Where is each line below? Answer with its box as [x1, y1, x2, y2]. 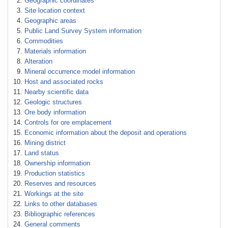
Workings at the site [24, 190, 83, 197]
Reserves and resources [24, 180, 96, 187]
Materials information [24, 47, 86, 55]
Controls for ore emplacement [24, 119, 111, 126]
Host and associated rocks [24, 78, 103, 85]
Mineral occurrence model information [24, 68, 135, 75]
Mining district [24, 139, 66, 147]
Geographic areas [24, 17, 76, 24]
